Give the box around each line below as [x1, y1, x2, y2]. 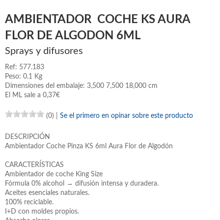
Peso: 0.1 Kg [5, 73, 42, 80]
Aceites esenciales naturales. [5, 189, 89, 196]
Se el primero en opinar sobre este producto [60, 112, 193, 119]
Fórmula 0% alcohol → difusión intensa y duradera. [5, 180, 159, 187]
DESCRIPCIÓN [5, 133, 50, 140]
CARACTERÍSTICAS [5, 161, 64, 168]
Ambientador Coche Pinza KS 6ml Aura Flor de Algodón [5, 142, 173, 150]
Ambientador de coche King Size [5, 170, 103, 178]
